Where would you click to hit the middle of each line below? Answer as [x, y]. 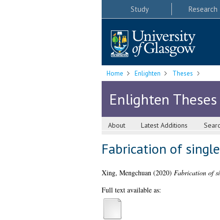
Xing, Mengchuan [126, 173]
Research [203, 9]
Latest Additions [165, 125]
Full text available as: [131, 190]
